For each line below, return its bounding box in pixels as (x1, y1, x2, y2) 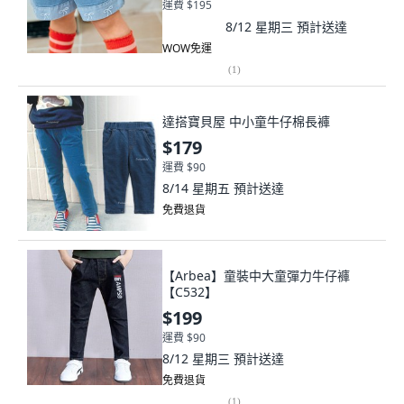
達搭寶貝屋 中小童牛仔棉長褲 (162, 113, 330, 130)
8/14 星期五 (162, 179, 234, 197)
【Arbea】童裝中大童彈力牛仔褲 (162, 267, 350, 284)
